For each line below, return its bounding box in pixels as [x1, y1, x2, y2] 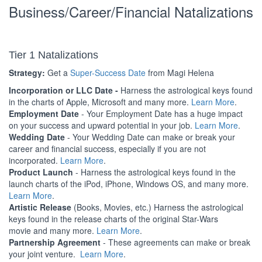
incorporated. [9, 154, 60, 166]
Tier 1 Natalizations [9, 49, 98, 61]
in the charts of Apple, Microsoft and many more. [9, 96, 191, 108]
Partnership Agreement [9, 236, 101, 248]
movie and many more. [9, 225, 96, 236]
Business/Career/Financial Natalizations [9, 1, 253, 22]
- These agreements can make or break [101, 236, 250, 248]
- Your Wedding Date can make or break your [65, 131, 235, 143]
